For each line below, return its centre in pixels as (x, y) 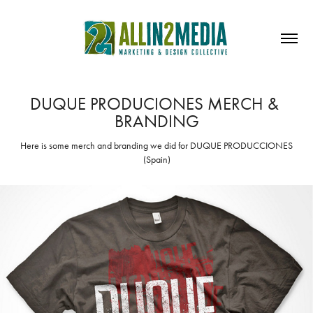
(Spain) (156, 159)
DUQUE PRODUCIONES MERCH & (154, 103)
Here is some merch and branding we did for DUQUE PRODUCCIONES (156, 145)
